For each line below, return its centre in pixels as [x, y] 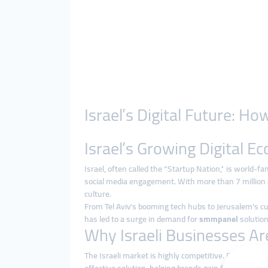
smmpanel [219, 219]
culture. [98, 194]
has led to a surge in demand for [142, 219]
